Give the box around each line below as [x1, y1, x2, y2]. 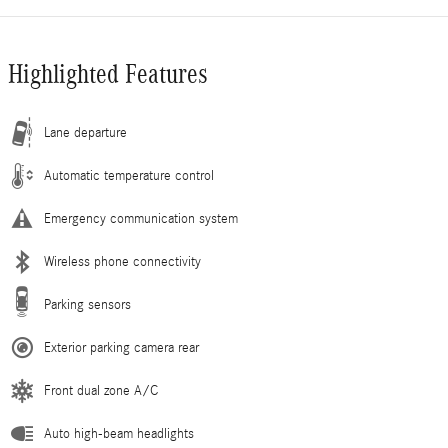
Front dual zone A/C [44, 383, 158, 400]
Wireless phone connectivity [44, 254, 201, 271]
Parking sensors [44, 297, 131, 314]
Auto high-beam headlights [44, 426, 194, 443]
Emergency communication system [44, 211, 238, 228]
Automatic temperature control [44, 168, 214, 185]
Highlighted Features [8, 59, 208, 90]
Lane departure [44, 125, 127, 142]
